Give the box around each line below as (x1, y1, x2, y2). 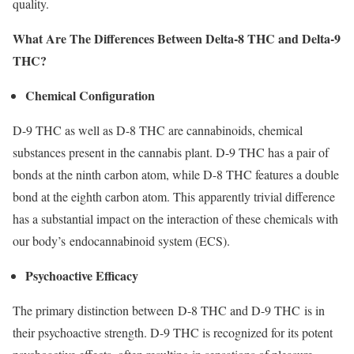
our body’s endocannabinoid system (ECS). (13, 232, 234, 249)
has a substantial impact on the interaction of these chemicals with (13, 209, 338, 227)
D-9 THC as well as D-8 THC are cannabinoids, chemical (13, 121, 303, 138)
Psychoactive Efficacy (25, 265, 142, 284)
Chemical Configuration (25, 85, 159, 104)
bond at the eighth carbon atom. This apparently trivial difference (13, 187, 335, 205)
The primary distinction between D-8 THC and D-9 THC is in (13, 301, 325, 318)
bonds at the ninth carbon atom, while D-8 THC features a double (13, 165, 339, 183)
